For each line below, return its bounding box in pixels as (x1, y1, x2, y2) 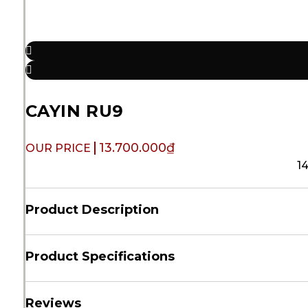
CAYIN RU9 (25, 101, 124, 122)
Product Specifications (25, 248, 175, 264)
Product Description (25, 201, 159, 217)
